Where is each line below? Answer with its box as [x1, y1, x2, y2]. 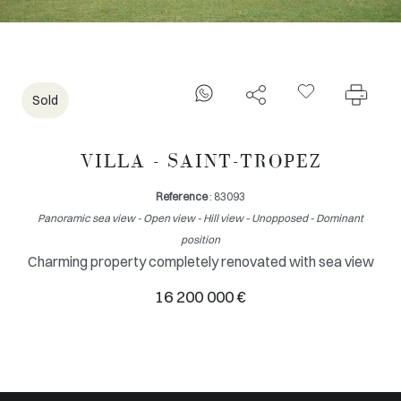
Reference [156, 190, 208, 204]
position [181, 233, 220, 247]
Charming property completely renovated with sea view [27, 252, 374, 271]
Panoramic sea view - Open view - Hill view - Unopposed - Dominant [38, 211, 363, 226]
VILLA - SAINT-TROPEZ [80, 150, 321, 172]
